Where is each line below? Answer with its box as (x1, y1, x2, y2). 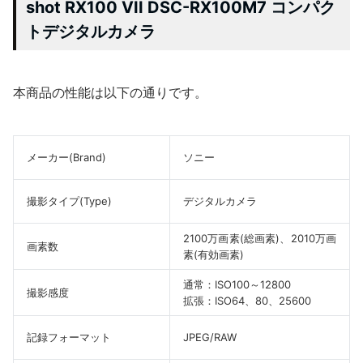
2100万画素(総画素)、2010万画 (183, 231, 336, 245)
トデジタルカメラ (26, 21, 156, 41)
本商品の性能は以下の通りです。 (13, 83, 207, 100)
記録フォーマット (27, 330, 111, 344)
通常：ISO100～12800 (183, 277, 291, 291)
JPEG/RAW (183, 330, 237, 344)
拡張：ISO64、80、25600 (183, 293, 311, 307)
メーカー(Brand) (27, 150, 106, 164)
